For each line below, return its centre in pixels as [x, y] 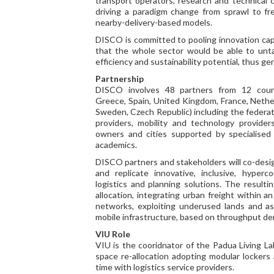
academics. [116, 145]
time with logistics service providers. [165, 267]
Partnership [120, 79]
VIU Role [113, 234]
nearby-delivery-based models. [154, 22]
